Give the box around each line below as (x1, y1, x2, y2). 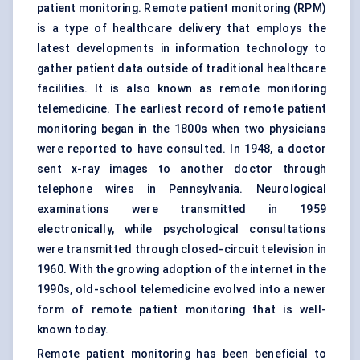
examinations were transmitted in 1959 (37, 202, 326, 216)
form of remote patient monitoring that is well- (37, 303, 326, 317)
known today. (37, 323, 109, 337)
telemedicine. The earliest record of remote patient (37, 102, 326, 116)
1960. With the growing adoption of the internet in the (37, 263, 326, 276)
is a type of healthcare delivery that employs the (37, 22, 326, 35)
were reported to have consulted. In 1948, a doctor (37, 142, 326, 156)
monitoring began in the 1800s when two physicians (37, 122, 326, 136)
